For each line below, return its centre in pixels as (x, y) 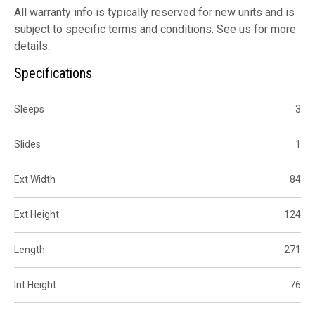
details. (32, 46)
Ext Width (35, 179)
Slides (27, 144)
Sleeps (29, 109)
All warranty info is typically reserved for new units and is (154, 12)
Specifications (53, 73)
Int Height (35, 284)
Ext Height (37, 214)
